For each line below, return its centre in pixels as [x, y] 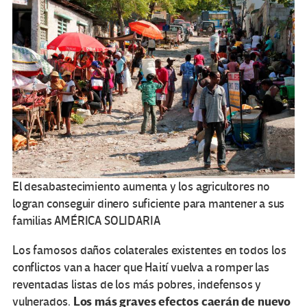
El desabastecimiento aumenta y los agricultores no [142, 187]
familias [32, 221]
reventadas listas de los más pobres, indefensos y [137, 285]
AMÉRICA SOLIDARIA [107, 221]
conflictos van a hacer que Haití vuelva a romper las [141, 268]
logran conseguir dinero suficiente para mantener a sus [149, 204]
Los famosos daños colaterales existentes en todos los [149, 251]
